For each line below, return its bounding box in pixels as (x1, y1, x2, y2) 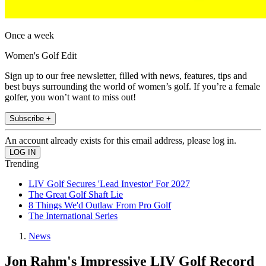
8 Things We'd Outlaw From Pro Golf (28, 200, 171, 211)
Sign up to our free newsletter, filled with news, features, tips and (5, 71, 247, 81)
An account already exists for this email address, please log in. (5, 135, 236, 146)
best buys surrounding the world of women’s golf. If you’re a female (5, 81, 260, 92)
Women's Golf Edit (5, 50, 77, 61)
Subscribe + (9, 114, 51, 123)
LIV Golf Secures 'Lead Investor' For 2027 (28, 179, 190, 189)
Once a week (5, 30, 54, 41)
